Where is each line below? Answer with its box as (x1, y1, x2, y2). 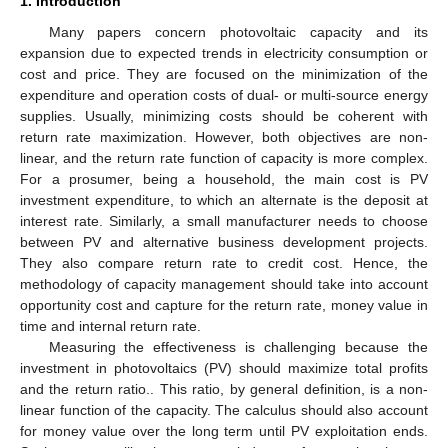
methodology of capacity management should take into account (20, 275, 428, 292)
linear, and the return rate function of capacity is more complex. (20, 149, 428, 166)
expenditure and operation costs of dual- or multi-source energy (20, 86, 428, 103)
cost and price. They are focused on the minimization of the (20, 65, 428, 82)
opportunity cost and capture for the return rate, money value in (20, 296, 428, 313)
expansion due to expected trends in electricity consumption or (20, 44, 428, 61)
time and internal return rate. (20, 317, 201, 334)
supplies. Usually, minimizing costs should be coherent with (20, 107, 428, 124)
